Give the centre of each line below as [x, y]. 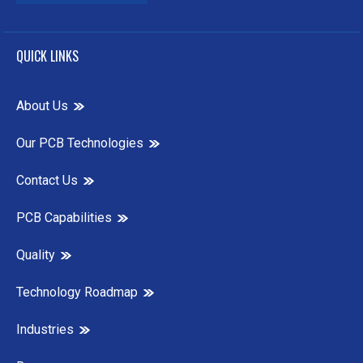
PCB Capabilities [64, 218]
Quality [36, 255]
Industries [45, 330]
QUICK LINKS [47, 56]
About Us [42, 106]
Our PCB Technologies [80, 143]
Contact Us [47, 181]
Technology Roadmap [77, 293]
